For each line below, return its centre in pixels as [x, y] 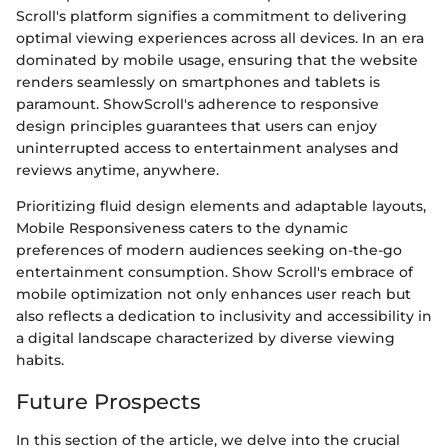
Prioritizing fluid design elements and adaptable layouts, [221, 206]
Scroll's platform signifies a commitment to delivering [211, 16]
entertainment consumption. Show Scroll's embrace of [214, 272]
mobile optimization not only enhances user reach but [213, 294]
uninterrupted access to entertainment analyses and [207, 148]
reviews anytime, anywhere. [117, 170]
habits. [40, 360]
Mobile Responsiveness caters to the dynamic [182, 228]
